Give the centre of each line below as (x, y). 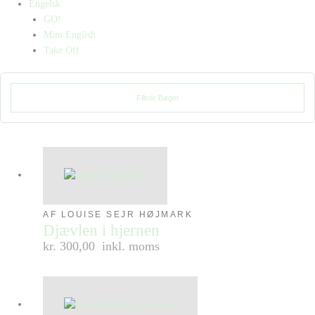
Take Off (61, 50)
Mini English (69, 34)
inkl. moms (131, 246)
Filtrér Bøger (157, 97)
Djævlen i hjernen (102, 230)
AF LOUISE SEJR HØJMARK (118, 214)
